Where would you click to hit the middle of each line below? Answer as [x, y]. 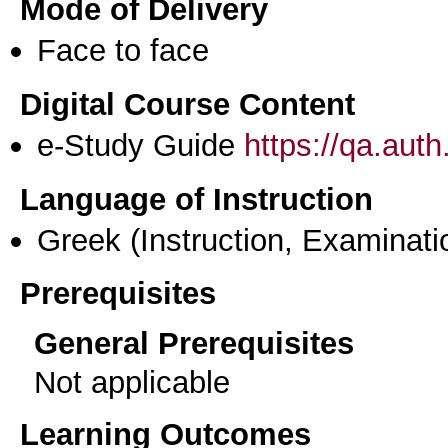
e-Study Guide [140, 145]
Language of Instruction [196, 198]
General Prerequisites [194, 343]
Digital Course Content [187, 104]
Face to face [123, 50]
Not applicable [132, 382]
